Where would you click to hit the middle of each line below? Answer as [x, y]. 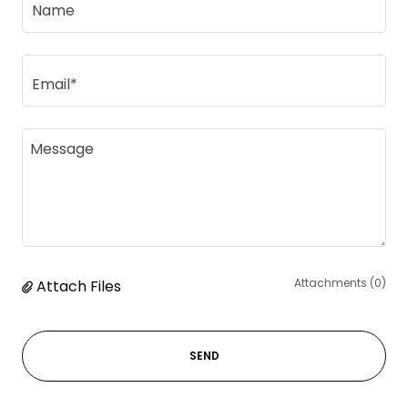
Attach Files [79, 286]
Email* [55, 84]
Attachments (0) [340, 283]
